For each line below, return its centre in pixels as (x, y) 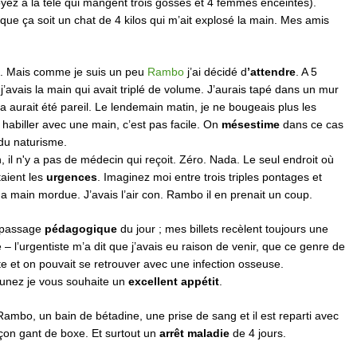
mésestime (251, 124)
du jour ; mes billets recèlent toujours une (223, 228)
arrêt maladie (194, 333)
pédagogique (81, 228)
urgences (72, 177)
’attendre (271, 72)
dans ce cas (312, 124)
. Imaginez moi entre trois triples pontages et (210, 177)
